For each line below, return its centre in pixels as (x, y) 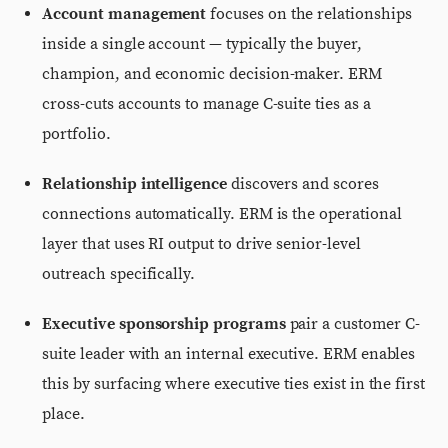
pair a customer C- (352, 324)
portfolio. (76, 134)
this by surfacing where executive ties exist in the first (233, 384)
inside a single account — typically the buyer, (202, 44)
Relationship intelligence (134, 184)
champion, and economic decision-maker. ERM (212, 74)
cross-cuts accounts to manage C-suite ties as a (206, 104)
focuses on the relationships (309, 14)
